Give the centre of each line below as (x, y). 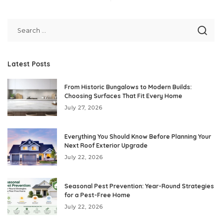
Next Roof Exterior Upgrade (106, 145)
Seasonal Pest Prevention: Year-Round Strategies (139, 186)
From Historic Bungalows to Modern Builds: (128, 87)
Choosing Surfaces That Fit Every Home (123, 96)
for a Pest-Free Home (97, 195)
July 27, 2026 (83, 107)
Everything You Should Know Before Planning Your (138, 136)
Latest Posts (29, 63)
